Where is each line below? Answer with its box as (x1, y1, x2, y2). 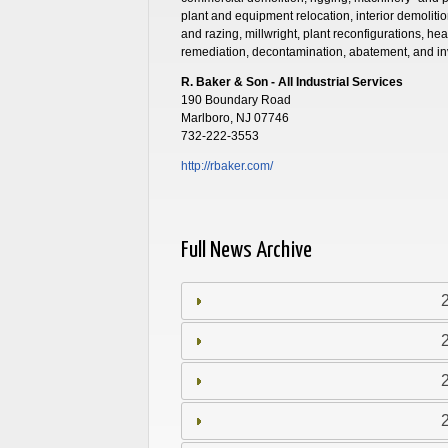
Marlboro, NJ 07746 (180, 110, 289, 125)
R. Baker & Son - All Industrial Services (180, 74, 403, 89)
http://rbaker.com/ (180, 158, 273, 173)
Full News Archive (180, 238, 312, 262)
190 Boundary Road (180, 92, 291, 107)
